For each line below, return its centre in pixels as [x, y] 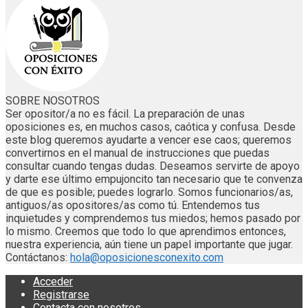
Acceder [53, 282]
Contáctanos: [38, 258]
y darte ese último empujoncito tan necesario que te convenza [154, 179]
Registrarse [61, 295]
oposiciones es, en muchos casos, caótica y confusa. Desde [151, 127]
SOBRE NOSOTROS [53, 101]
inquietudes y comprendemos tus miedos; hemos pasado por [153, 219]
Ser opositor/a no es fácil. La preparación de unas [125, 114]
